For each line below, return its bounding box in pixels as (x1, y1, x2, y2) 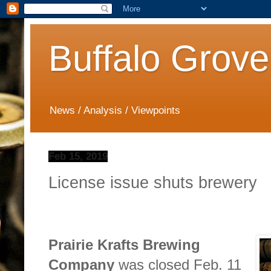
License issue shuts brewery (48, 172, 257, 192)
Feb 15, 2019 (48, 151, 108, 163)
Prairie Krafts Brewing (48, 237, 200, 253)
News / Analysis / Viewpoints (50, 105, 180, 117)
